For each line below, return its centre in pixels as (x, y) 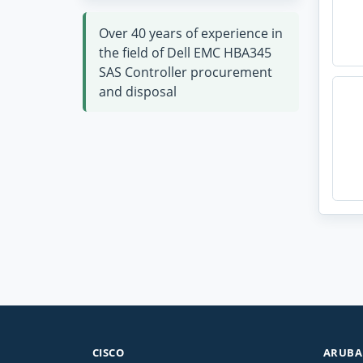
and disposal (138, 91)
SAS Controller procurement (186, 72)
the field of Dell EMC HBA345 (185, 52)
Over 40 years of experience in (191, 33)
